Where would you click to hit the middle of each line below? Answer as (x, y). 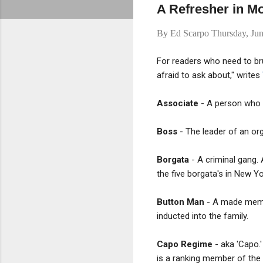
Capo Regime (185, 244)
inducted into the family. (203, 216)
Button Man (181, 202)
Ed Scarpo (190, 33)
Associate (178, 103)
